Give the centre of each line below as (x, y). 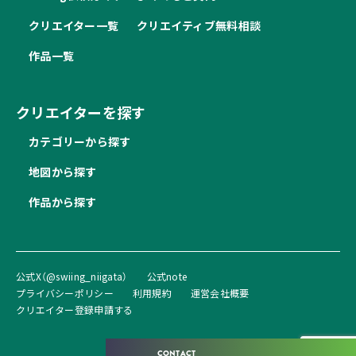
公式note (167, 277)
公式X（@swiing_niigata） (72, 277)
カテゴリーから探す (80, 142)
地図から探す (63, 172)
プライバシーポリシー (65, 293)
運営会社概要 (220, 293)
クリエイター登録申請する (75, 310)
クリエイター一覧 (74, 26)
